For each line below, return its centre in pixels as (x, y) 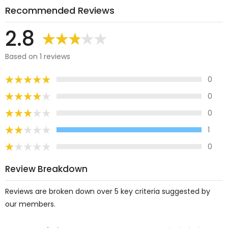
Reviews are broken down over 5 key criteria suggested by (108, 192)
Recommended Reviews (60, 11)
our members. (30, 204)
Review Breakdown (46, 169)
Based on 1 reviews (38, 56)
